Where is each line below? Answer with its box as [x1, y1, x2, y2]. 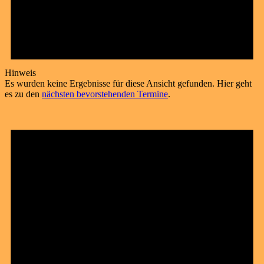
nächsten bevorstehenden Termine [42, 88, 168, 99]
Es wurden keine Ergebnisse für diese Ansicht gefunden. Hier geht [5, 78, 252, 88]
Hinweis [5, 67, 36, 78]
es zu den [5, 88, 42, 99]
